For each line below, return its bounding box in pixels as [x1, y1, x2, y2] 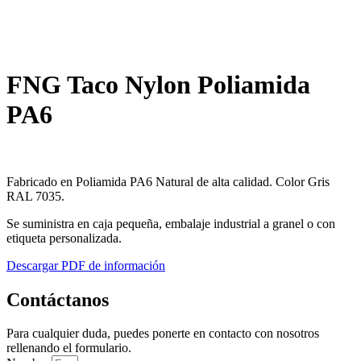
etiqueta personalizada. [6, 230, 122, 245]
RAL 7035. [6, 189, 64, 203]
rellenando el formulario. [6, 341, 131, 355]
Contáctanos [6, 288, 109, 310]
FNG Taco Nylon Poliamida [6, 70, 310, 100]
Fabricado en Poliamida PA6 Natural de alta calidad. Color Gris [6, 174, 330, 189]
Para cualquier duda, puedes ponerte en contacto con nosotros [6, 326, 319, 341]
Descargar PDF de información [6, 258, 165, 272]
